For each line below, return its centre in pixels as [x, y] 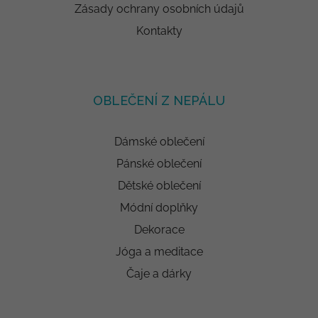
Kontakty [159, 31]
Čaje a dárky [159, 274]
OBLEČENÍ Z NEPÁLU [159, 101]
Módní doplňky [159, 208]
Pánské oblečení [159, 164]
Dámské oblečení [159, 142]
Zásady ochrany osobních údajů [159, 9]
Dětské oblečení [159, 186]
